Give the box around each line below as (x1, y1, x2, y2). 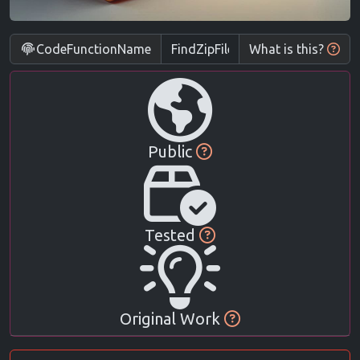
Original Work (120, 309, 224, 328)
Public (148, 142, 196, 161)
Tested (145, 226, 199, 244)
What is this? (249, 42, 324, 56)
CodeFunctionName (36, 42, 151, 56)
